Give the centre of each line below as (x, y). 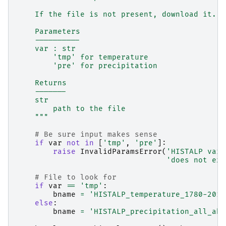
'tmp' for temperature (82, 57)
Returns (42, 83)
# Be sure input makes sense (96, 134)
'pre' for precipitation (87, 66)
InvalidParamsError (121, 151)
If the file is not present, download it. (117, 14)
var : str (46, 48)
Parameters (48, 31)
